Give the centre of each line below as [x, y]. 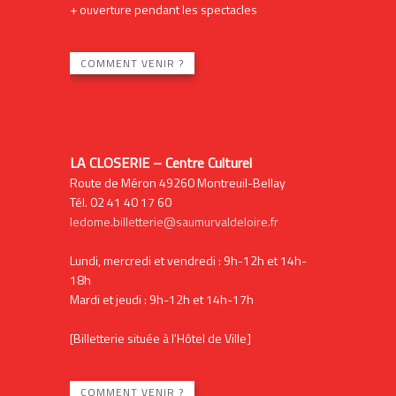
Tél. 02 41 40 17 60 [120, 202]
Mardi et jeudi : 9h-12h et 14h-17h [161, 299]
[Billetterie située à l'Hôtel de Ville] [160, 338]
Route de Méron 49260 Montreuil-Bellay [177, 182]
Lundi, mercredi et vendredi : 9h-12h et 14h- [188, 260]
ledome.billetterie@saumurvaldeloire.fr [174, 221]
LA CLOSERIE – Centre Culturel [160, 162]
